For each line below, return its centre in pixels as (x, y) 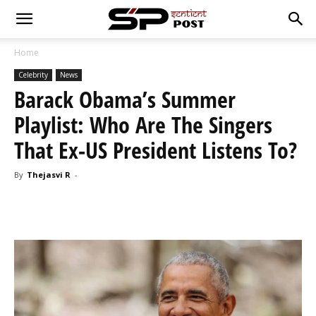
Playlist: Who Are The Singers (143, 124)
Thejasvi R (49, 175)
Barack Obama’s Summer (125, 99)
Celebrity (33, 75)
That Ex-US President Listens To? (156, 150)
